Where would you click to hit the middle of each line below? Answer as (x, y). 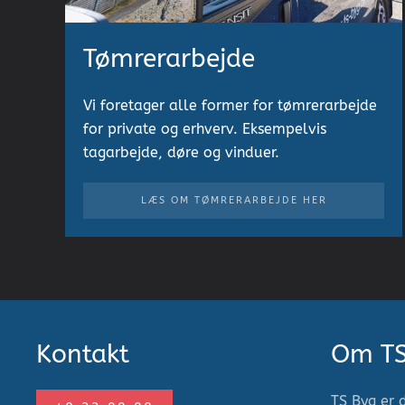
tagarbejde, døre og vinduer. (181, 152)
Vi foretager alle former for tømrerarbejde (230, 105)
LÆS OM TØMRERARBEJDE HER (234, 200)
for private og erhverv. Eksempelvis (205, 128)
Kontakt (83, 353)
